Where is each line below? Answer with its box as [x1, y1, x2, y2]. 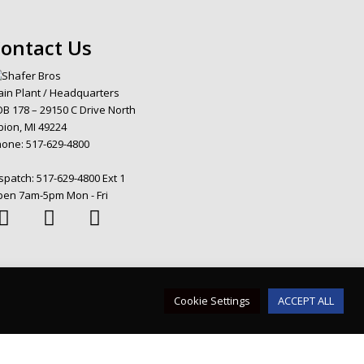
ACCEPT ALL [278, 292, 334, 308]
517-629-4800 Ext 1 [37, 171, 125, 186]
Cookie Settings [174, 292, 250, 308]
